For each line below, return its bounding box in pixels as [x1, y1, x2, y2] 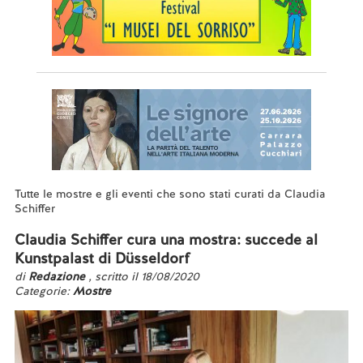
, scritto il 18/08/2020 [88, 269, 199, 284]
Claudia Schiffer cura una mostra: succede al [14, 230, 318, 249]
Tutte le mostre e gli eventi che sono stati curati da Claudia [14, 186, 326, 201]
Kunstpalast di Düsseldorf [14, 249, 190, 267]
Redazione [28, 269, 88, 284]
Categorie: [14, 284, 73, 298]
